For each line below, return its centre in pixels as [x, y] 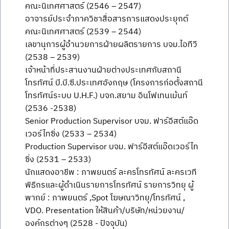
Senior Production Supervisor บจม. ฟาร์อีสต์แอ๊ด [112, 121]
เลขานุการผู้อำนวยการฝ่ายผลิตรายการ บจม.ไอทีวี [111, 45]
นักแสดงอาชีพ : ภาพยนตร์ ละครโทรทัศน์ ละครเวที [111, 173]
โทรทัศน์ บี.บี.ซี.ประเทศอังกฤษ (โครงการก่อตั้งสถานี [114, 83]
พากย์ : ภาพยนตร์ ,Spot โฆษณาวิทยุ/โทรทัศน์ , [105, 198]
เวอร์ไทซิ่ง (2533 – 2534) [71, 134]
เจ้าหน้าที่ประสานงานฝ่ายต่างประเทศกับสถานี [103, 70]
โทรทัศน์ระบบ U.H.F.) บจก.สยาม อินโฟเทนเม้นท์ [106, 96]
